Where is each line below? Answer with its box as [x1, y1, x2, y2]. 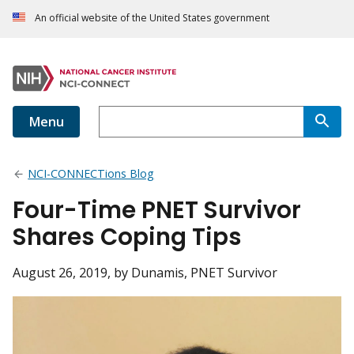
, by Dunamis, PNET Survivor [107, 264, 277, 282]
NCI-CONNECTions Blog [28, 166, 155, 182]
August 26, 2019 [13, 264, 107, 282]
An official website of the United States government [35, 11, 269, 25]
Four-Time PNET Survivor [13, 194, 301, 227]
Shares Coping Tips [13, 220, 242, 254]
